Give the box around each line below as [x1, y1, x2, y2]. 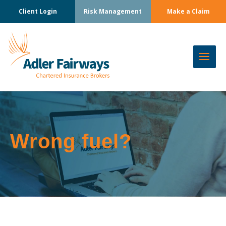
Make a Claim [166, 7, 210, 16]
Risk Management [84, 7, 142, 16]
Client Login [18, 7, 57, 16]
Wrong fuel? [10, 130, 132, 152]
